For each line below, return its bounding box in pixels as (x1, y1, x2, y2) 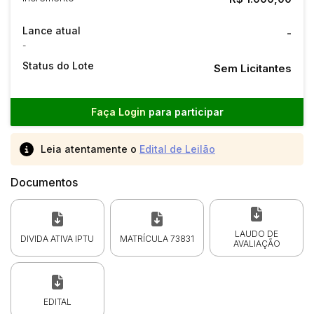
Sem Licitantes (214, 62, 292, 75)
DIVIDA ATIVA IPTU (20, 233, 95, 244)
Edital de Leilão (139, 143, 215, 155)
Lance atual (22, 25, 81, 36)
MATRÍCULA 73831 (119, 233, 194, 244)
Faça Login (90, 106, 146, 118)
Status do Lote (22, 60, 94, 71)
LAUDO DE (235, 228, 279, 239)
